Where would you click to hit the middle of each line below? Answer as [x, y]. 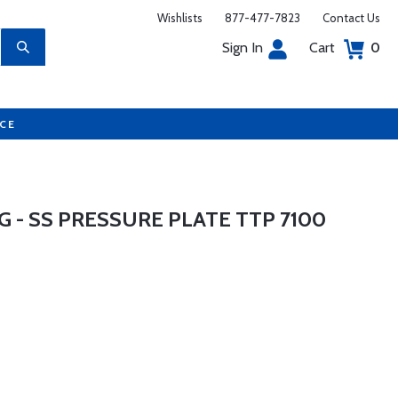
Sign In [243, 48]
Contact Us [351, 18]
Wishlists [180, 18]
